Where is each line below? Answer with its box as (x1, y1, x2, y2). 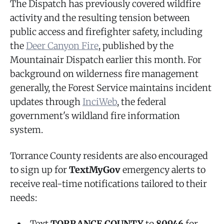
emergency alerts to (120, 163, 205, 175)
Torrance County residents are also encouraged (10, 149, 208, 161)
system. (10, 123, 43, 135)
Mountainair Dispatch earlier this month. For (10, 53, 201, 65)
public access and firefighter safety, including (10, 25, 202, 37)
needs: (10, 191, 37, 203)
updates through (10, 95, 82, 107)
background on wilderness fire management (10, 67, 198, 79)
